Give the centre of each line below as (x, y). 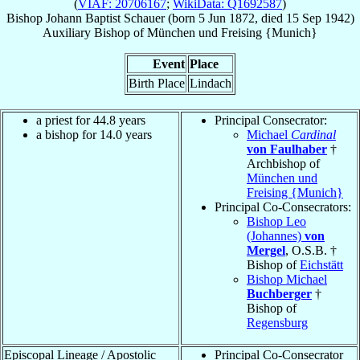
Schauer (144, 18)
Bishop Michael (287, 279)
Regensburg (277, 322)
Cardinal (313, 134)
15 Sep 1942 (318, 18)
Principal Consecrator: (271, 120)
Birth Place (157, 83)
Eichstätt (321, 264)
